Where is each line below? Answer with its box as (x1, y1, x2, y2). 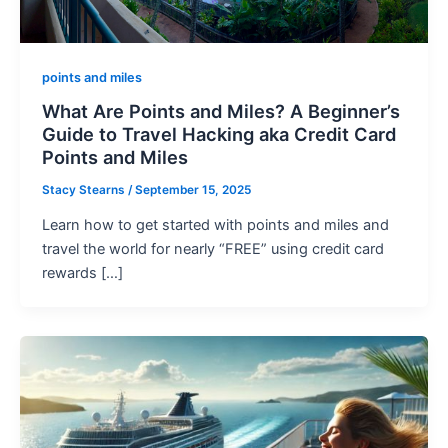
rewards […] (41, 264, 123, 283)
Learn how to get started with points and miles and (41, 216, 389, 235)
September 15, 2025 (134, 183, 251, 197)
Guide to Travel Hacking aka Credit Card (41, 123, 396, 146)
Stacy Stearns (41, 183, 128, 197)
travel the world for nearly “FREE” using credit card (41, 240, 384, 259)
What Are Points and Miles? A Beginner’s (41, 100, 400, 123)
